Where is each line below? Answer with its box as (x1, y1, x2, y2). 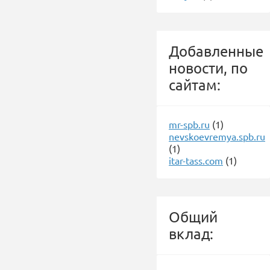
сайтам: (169, 76, 221, 93)
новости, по (169, 59, 248, 77)
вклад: (169, 225, 213, 242)
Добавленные (169, 42, 263, 60)
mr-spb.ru (169, 118, 210, 130)
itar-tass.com (169, 154, 223, 166)
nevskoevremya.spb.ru (169, 130, 265, 142)
